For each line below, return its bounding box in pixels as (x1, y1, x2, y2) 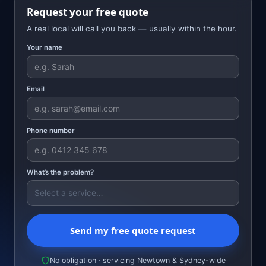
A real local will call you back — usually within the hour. (27, 23, 237, 33)
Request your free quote (27, 5, 148, 19)
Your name (27, 43, 62, 52)
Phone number (27, 126, 75, 135)
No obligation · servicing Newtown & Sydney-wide (49, 255, 226, 265)
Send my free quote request (70, 224, 196, 236)
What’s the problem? (27, 167, 94, 176)
